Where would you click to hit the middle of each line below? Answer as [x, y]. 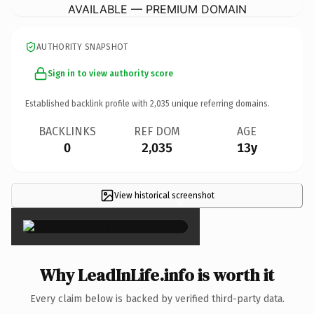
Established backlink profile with [88, 103]
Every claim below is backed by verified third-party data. [157, 299]
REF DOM [157, 131]
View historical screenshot [164, 195]
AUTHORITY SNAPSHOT [83, 47]
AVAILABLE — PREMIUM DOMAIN [157, 9]
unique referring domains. [220, 103]
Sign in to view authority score [110, 73]
